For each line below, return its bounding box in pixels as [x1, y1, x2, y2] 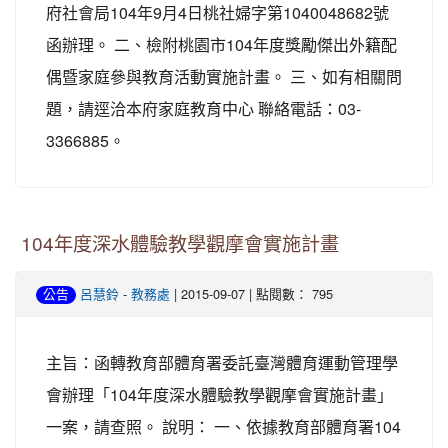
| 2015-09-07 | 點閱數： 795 [170, 283, 333, 303]
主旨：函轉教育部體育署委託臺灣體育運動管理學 [46, 350, 398, 374]
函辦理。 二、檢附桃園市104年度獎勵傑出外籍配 [46, 32, 397, 56]
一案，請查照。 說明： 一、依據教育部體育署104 [46, 414, 401, 438]
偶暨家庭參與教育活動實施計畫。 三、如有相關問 [46, 64, 402, 88]
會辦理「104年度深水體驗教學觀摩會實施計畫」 [46, 382, 393, 406]
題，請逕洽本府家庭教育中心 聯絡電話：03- [46, 96, 361, 120]
